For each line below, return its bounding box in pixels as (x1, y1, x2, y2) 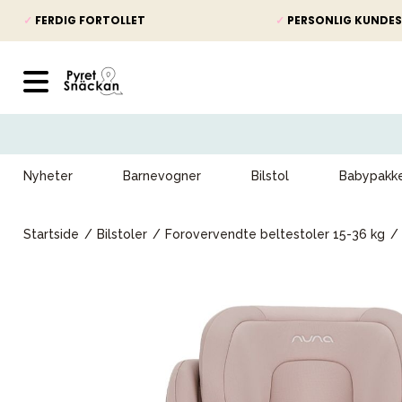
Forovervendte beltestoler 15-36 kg (165, 227, 385, 241)
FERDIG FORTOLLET (32, 13, 145, 28)
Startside (23, 227, 79, 241)
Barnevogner (123, 169, 201, 183)
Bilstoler (97, 227, 147, 241)
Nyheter (23, 169, 73, 183)
